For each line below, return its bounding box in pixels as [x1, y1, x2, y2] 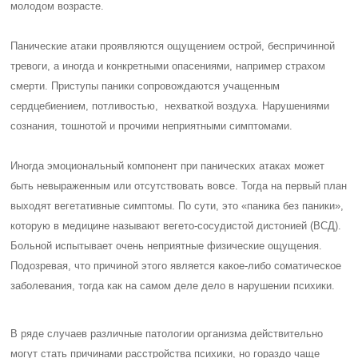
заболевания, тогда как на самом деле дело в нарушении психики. [10, 280, 336, 292]
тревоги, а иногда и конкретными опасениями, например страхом [10, 60, 326, 72]
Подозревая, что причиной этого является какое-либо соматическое [10, 260, 342, 272]
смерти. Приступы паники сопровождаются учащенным [10, 80, 280, 92]
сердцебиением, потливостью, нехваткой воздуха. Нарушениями [10, 100, 330, 112]
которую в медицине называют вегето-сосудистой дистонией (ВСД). [10, 220, 342, 232]
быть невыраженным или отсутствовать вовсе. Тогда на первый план [10, 180, 348, 192]
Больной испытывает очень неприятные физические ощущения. [10, 240, 323, 252]
